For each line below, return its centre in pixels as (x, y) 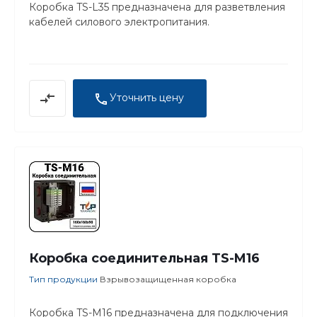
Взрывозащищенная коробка (168, 279)
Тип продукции (64, 279)
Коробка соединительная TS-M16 (144, 258)
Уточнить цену (147, 98)
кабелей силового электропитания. (119, 22)
